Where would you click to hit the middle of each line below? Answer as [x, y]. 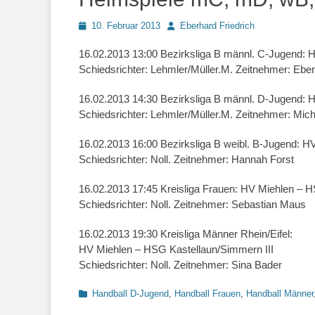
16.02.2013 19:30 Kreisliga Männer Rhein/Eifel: [186, 233]
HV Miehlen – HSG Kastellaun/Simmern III [176, 249]
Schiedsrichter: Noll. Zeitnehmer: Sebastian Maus [192, 204]
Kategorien [100, 292]
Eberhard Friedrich [217, 25]
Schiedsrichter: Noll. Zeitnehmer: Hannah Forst [186, 159]
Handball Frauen [207, 293]
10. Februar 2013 [126, 25]
